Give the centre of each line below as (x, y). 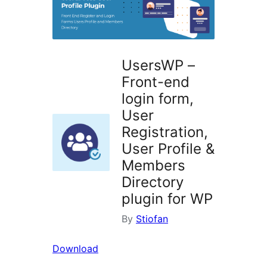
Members (153, 166)
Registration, (165, 132)
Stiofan (152, 219)
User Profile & (168, 149)
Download (75, 249)
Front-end (156, 82)
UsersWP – (158, 66)
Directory (153, 182)
